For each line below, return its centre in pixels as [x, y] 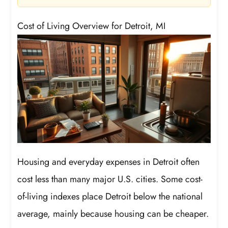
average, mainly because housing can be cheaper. [113, 213]
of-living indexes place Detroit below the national [110, 196]
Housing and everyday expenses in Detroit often [109, 162]
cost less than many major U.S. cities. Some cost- [110, 179]
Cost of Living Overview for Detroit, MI [92, 26]
